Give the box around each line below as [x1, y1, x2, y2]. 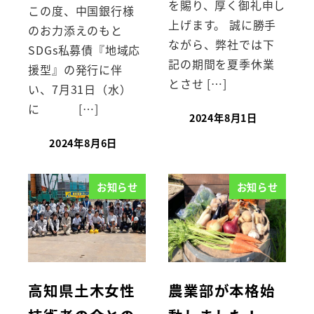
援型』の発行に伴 [28, 61, 123, 78]
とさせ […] [168, 75, 227, 93]
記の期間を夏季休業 [168, 55, 275, 73]
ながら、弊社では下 [168, 36, 275, 53]
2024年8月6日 [49, 135, 118, 150]
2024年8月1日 [189, 109, 258, 125]
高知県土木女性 [28, 279, 135, 301]
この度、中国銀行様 [28, 2, 135, 20]
